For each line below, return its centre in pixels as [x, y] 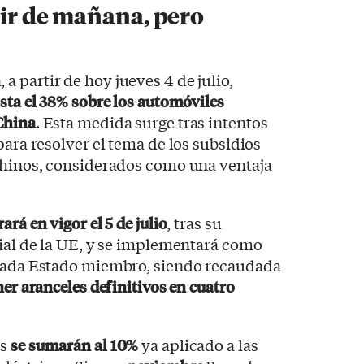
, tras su [194, 222]
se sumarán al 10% [75, 344]
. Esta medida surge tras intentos [152, 121]
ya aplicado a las [198, 344]
